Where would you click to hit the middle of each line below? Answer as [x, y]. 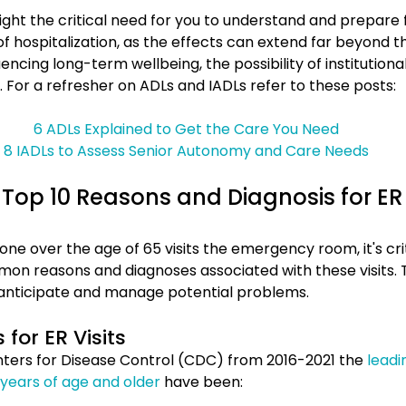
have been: [202, 382]
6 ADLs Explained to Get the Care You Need [186, 129]
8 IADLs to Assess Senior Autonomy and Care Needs [186, 150]
